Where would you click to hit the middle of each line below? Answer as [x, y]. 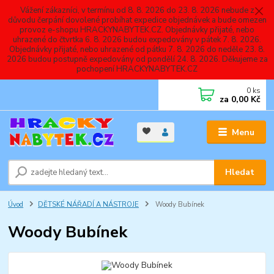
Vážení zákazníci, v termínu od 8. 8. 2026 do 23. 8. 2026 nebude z [137, 10]
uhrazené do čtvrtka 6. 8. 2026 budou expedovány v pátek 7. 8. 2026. [137, 39]
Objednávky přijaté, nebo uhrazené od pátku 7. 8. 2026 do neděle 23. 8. [137, 49]
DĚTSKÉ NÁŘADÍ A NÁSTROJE [88, 204]
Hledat [240, 172]
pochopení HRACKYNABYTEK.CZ [137, 69]
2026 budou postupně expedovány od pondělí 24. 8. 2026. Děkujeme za [137, 59]
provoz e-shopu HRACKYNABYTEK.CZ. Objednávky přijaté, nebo [137, 30]
